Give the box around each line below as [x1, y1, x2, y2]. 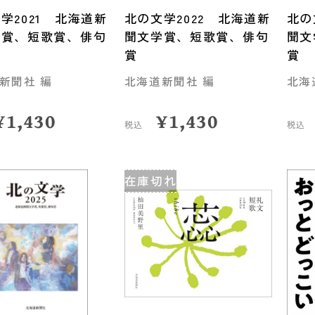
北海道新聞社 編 [124, 72, 216, 89]
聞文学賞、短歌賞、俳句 [124, 27, 269, 46]
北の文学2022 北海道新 [124, 9, 271, 27]
